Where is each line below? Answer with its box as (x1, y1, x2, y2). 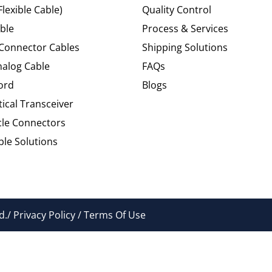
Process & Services (142, 21, 228, 35)
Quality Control (142, 2, 211, 16)
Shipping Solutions (142, 40, 228, 54)
